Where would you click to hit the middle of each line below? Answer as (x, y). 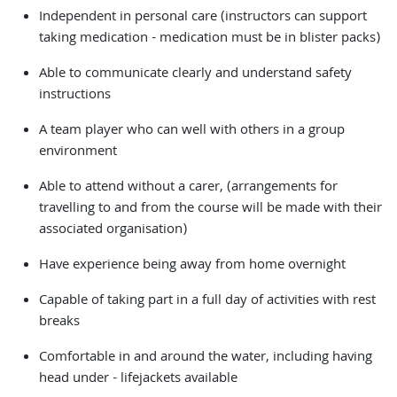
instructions (75, 96)
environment (78, 152)
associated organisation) (113, 230)
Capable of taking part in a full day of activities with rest (207, 301)
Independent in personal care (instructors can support (203, 18)
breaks (59, 323)
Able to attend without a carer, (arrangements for (188, 188)
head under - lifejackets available (138, 379)
